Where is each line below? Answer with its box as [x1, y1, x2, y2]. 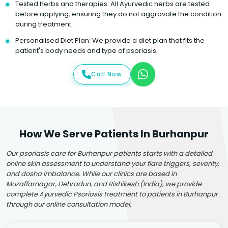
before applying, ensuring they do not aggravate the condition [15, 9, 221, 19]
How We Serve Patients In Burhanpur [19, 126, 209, 141]
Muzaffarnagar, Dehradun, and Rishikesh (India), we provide [6, 179, 202, 189]
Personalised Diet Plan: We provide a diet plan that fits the [15, 35, 205, 45]
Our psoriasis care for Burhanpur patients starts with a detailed [6, 148, 212, 158]
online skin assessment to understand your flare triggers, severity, [6, 158, 219, 168]
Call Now [91, 69, 122, 78]
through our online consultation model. [6, 199, 131, 209]
